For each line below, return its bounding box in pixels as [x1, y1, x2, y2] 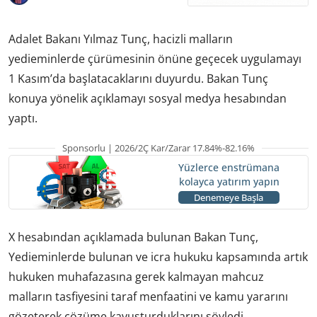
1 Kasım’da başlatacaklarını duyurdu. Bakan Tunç [8, 70, 268, 86]
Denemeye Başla [194, 191, 263, 204]
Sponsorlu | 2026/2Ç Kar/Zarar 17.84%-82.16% [62, 141, 255, 154]
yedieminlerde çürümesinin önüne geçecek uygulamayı [8, 50, 301, 67]
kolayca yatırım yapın [178, 175, 279, 189]
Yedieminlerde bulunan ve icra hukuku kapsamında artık [8, 248, 308, 265]
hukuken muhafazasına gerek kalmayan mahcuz [8, 268, 264, 284]
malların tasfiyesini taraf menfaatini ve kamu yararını [8, 288, 288, 304]
